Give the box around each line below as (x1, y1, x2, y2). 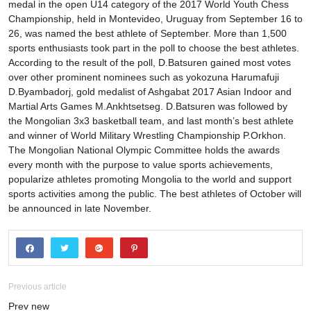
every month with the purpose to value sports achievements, (8, 159, 273, 171)
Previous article (8, 282, 67, 292)
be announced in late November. (8, 203, 151, 215)
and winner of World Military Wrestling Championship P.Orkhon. (8, 130, 286, 142)
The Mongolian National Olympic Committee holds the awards (8, 144, 280, 156)
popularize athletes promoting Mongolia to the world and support (8, 174, 292, 185)
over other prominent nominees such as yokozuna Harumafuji (8, 72, 279, 83)
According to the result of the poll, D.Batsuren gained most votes (8, 57, 291, 69)
